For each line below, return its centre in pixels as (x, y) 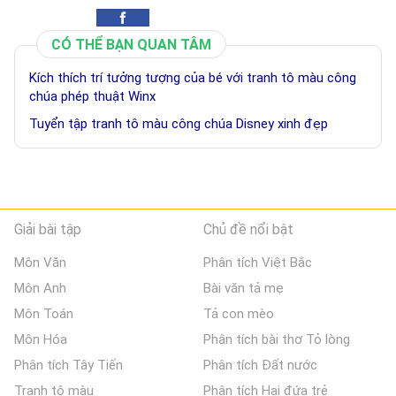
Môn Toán (44, 314)
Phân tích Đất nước (261, 366)
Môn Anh (40, 289)
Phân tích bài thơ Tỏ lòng (277, 340)
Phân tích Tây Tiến (69, 366)
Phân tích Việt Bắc (258, 263)
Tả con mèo (239, 314)
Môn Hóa (41, 340)
